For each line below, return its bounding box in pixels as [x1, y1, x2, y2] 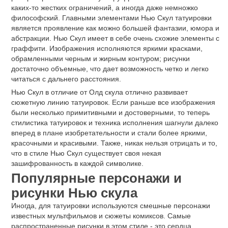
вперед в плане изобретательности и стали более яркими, [11, 128, 207, 137]
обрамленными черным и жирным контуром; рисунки [11, 54, 190, 63]
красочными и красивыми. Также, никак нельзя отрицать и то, [11, 138, 217, 147]
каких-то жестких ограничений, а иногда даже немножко [11, 3, 198, 12]
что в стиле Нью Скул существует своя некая [11, 149, 161, 157]
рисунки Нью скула [11, 186, 137, 201]
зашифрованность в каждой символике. [11, 159, 144, 167]
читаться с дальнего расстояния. [11, 74, 121, 83]
